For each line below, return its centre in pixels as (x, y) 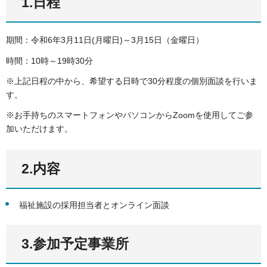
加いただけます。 (39, 128)
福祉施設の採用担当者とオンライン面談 (94, 205)
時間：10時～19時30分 (49, 60)
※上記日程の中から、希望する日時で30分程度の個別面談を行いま (132, 81)
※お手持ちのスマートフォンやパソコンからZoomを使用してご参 (130, 115)
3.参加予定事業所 (75, 244)
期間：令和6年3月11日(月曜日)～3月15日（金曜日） (105, 40)
